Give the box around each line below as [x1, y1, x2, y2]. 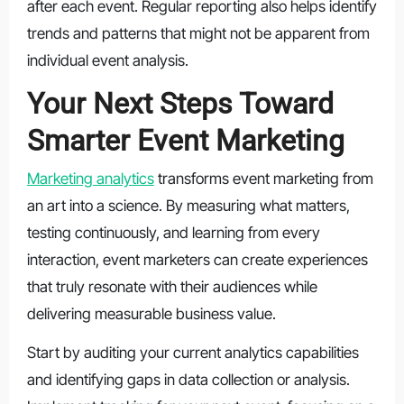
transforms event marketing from [153, 170, 373, 188]
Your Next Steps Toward [26, 86, 334, 121]
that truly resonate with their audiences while [26, 278, 317, 297]
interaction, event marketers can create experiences [26, 251, 368, 270]
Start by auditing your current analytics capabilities [26, 344, 359, 363]
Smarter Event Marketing [26, 123, 344, 158]
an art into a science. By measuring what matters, [26, 197, 350, 216]
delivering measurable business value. [26, 305, 276, 324]
